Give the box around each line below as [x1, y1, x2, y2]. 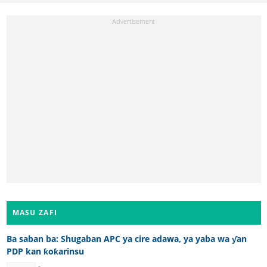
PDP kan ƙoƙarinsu [6, 246, 84, 257]
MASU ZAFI [12, 207, 58, 218]
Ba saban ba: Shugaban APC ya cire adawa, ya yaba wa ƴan [6, 233, 247, 245]
